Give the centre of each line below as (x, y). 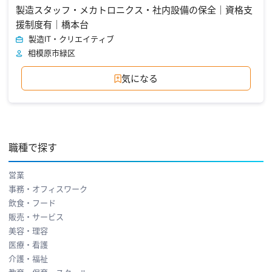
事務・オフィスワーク (48, 189)
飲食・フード (32, 202)
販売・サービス (36, 216)
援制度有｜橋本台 (52, 24)
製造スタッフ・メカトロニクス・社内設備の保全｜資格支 (134, 10)
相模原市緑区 (52, 53)
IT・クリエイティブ (79, 39)
